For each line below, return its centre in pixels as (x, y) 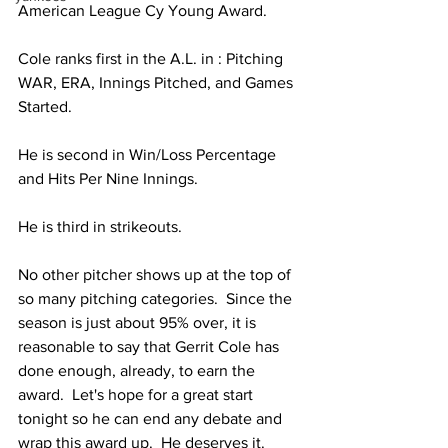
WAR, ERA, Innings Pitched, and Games (157, 82)
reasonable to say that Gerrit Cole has (150, 346)
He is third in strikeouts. (102, 226)
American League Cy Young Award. (146, 10)
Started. (45, 106)
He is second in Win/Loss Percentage (149, 154)
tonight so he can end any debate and (152, 418)
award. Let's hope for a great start (137, 394)
